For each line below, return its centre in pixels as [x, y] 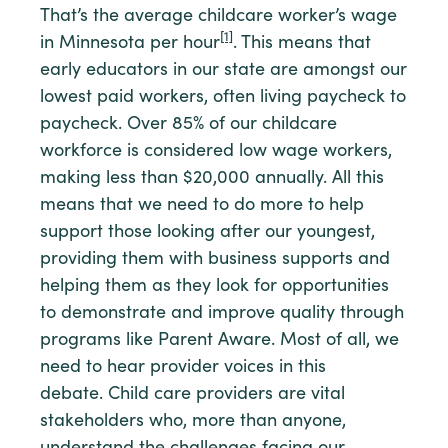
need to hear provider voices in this [183, 367]
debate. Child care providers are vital [192, 394]
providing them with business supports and [215, 259]
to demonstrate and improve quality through [222, 313]
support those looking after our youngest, [207, 232]
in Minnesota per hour [130, 43]
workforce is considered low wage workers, [216, 151]
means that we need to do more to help [202, 205]
